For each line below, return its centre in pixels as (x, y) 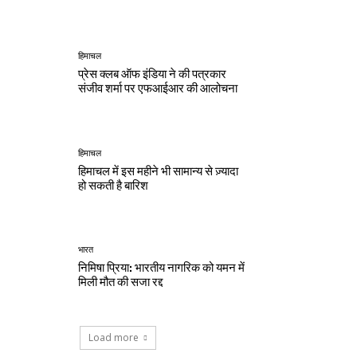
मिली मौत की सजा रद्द (121, 282)
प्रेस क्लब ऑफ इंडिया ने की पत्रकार (153, 75)
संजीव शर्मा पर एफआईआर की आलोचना (158, 89)
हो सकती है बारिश (114, 185)
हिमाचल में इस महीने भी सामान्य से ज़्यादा (159, 171)
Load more (114, 337)
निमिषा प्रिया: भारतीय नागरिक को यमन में (162, 267)
